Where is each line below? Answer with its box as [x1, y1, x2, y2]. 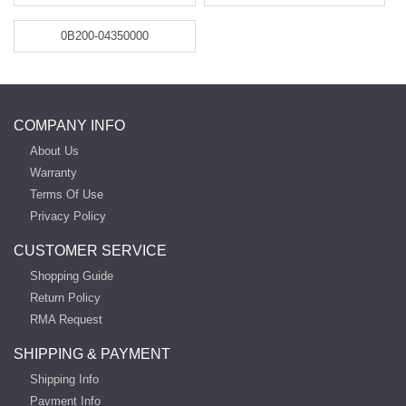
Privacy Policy [30, 209, 106, 223]
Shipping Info [30, 372, 99, 386]
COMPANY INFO [14, 118, 125, 133]
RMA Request [30, 313, 102, 326]
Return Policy [30, 291, 101, 304]
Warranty [30, 166, 77, 179]
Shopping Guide [30, 269, 113, 283]
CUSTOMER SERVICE [14, 243, 167, 258]
